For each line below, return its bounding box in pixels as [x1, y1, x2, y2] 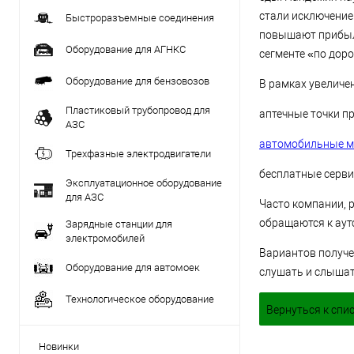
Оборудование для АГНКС [66, 43, 186, 55]
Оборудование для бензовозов [66, 75, 209, 87]
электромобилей [66, 232, 145, 244]
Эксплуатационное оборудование [66, 177, 222, 189]
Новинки [39, 341, 79, 352]
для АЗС [66, 191, 104, 203]
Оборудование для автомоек [66, 262, 200, 273]
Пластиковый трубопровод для [66, 104, 210, 116]
